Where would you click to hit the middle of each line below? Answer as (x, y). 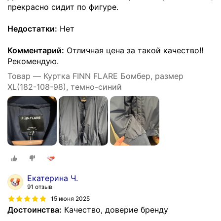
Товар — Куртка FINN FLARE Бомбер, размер (95, 76)
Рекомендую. (33, 61)
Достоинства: (35, 209)
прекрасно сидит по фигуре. (63, 7)
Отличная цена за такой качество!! (134, 51)
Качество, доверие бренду (115, 209)
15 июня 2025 (70, 199)
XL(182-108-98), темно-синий (65, 87)
